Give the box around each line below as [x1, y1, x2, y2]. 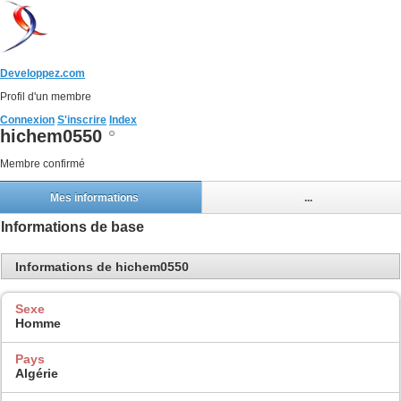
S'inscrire [57, 114, 107, 126]
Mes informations [49, 191, 139, 204]
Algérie [15, 365, 58, 380]
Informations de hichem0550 [15, 259, 189, 274]
